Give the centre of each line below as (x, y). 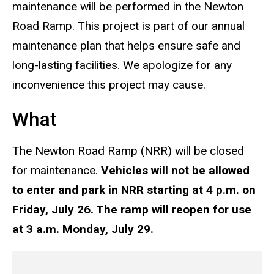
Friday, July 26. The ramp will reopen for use (132, 210)
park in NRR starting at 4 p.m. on (167, 190)
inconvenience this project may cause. (110, 84)
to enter (35, 190)
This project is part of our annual (161, 26)
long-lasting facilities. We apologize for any (122, 65)
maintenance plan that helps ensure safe (115, 45)
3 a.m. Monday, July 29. (91, 229)
